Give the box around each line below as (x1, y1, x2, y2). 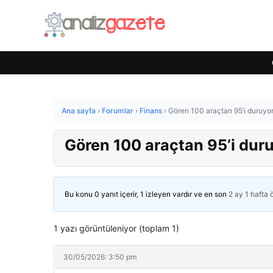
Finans (140, 106, 162, 115)
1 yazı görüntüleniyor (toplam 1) (54, 223, 179, 233)
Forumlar (102, 106, 133, 115)
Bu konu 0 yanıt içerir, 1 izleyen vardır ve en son (65, 190, 229, 199)
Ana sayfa (62, 106, 96, 115)
